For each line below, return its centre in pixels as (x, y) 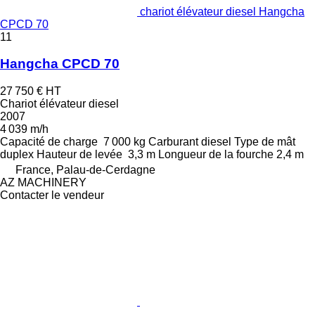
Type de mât (265, 142)
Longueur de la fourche (216, 155)
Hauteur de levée (79, 155)
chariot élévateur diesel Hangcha (222, 11)
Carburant (173, 142)
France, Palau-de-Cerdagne (85, 170)
